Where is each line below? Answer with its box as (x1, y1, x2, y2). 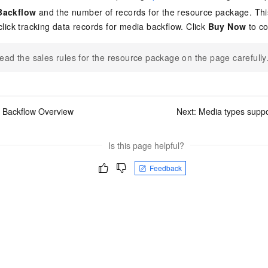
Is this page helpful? (108, 139, 184, 151)
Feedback (149, 162, 182, 173)
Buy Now (208, 20, 246, 32)
